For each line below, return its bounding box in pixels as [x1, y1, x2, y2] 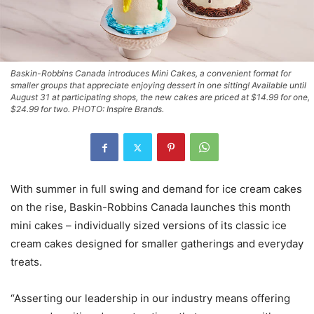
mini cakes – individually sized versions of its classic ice [11, 219, 287, 233]
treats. [11, 255, 42, 269]
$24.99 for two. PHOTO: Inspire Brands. [11, 104, 164, 115]
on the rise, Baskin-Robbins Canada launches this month [11, 200, 291, 214]
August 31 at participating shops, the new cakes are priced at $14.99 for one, [11, 92, 310, 103]
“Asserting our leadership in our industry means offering [11, 292, 290, 306]
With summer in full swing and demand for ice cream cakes [11, 182, 302, 196]
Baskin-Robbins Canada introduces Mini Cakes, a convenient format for [11, 68, 291, 79]
